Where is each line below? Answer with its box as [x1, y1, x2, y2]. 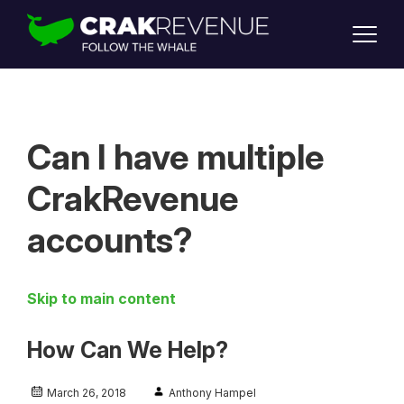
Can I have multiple [27, 136, 325, 179]
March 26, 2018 [47, 386, 126, 400]
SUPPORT [27, 25, 92, 43]
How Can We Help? [27, 336, 228, 364]
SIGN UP [27, 106, 82, 124]
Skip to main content [27, 289, 176, 308]
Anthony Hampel [169, 386, 256, 400]
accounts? [27, 219, 193, 262]
